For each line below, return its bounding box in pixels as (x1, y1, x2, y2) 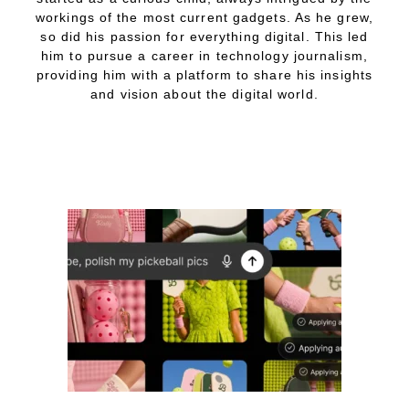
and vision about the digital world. (90, 86, 319, 101)
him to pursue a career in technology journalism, (41, 47, 368, 63)
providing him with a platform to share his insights (36, 67, 373, 82)
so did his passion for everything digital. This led (40, 28, 369, 44)
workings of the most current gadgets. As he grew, (36, 9, 373, 25)
